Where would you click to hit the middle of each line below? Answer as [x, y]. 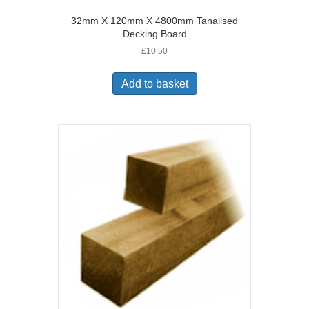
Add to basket [154, 83]
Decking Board [154, 33]
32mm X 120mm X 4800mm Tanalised [154, 20]
